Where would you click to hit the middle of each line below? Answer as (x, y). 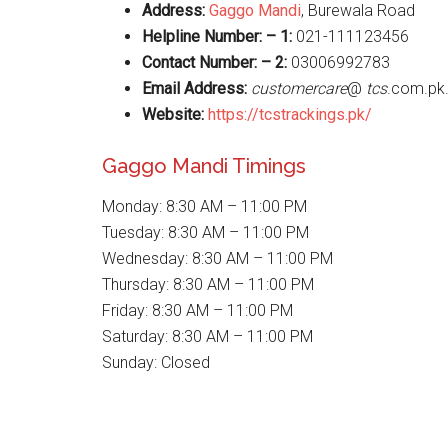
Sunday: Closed (156, 362)
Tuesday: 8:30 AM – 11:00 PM (205, 232)
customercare (299, 88)
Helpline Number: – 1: (217, 36)
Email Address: (194, 88)
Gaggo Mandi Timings (204, 166)
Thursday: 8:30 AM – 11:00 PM (208, 284)
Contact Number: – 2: (214, 62)
